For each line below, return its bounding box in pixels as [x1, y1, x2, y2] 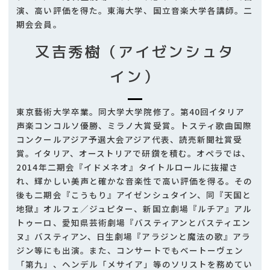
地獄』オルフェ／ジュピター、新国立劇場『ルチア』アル [16, 202, 253, 215]
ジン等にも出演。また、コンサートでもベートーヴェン [16, 244, 244, 257]
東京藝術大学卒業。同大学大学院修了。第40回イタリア [16, 105, 245, 118]
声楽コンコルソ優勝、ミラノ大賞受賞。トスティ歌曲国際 [16, 119, 253, 132]
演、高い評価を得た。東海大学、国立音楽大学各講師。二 [16, 4, 253, 17]
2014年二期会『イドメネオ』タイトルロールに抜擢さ [16, 161, 239, 174]
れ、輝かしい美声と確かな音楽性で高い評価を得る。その [16, 175, 253, 187]
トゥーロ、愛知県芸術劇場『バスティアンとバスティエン [16, 216, 251, 229]
